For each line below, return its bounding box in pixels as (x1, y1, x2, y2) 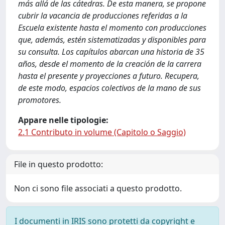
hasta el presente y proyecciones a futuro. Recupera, (18, 70, 199, 81)
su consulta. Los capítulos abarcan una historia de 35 (18, 46, 204, 57)
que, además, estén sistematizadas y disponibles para (18, 34, 206, 45)
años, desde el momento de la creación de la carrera (18, 58, 201, 69)
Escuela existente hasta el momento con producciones (18, 22, 206, 33)
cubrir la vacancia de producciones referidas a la (18, 10, 187, 21)
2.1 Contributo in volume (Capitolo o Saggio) (18, 126, 186, 138)
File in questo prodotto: (14, 158, 103, 170)
